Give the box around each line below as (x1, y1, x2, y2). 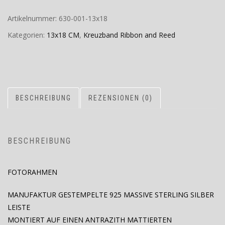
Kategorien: (8, 30, 47, 40)
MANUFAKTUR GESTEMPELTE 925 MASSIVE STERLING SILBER (8, 190, 214, 200)
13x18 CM (47, 30, 79, 40)
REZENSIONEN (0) (88, 94, 153, 102)
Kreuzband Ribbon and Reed (83, 30, 175, 40)
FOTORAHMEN (8, 167, 57, 177)
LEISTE (8, 202, 30, 212)
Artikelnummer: (8, 14, 59, 24)
